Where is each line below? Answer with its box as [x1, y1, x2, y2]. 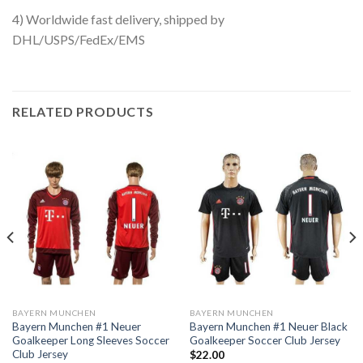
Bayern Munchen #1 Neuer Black [189, 319, 348, 333]
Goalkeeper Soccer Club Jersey [189, 333, 340, 347]
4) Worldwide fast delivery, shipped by [12, 11, 224, 28]
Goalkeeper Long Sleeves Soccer [11, 333, 169, 347]
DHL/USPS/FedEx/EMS [12, 32, 145, 48]
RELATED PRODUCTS [12, 104, 154, 120]
